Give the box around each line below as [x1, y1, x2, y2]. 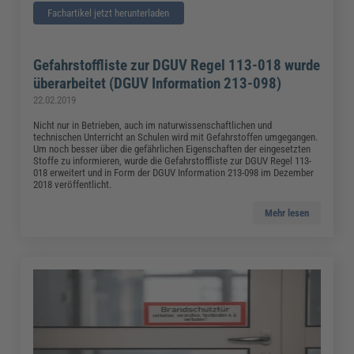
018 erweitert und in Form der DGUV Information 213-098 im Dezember [33, 166, 314, 179]
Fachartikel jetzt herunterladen [47, 6, 170, 19]
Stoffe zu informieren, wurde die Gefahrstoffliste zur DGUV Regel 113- [33, 154, 312, 167]
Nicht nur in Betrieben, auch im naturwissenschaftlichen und [33, 119, 273, 131]
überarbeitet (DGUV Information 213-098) [33, 73, 282, 92]
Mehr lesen [264, 206, 309, 219]
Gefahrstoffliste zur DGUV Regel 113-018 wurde [33, 55, 321, 74]
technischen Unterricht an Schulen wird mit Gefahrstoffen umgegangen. [33, 130, 318, 143]
